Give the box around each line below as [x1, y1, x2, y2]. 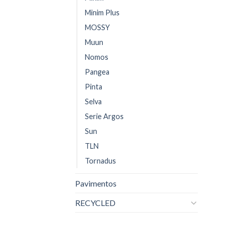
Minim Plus [85, 8, 120, 17]
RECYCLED [75, 197, 116, 208]
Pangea [85, 67, 109, 76]
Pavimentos [75, 178, 117, 188]
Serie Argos [85, 111, 124, 121]
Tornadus [85, 156, 116, 165]
